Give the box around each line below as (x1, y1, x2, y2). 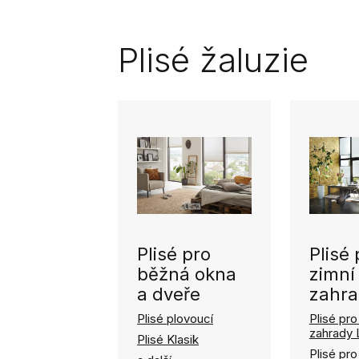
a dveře (137, 284, 200, 305)
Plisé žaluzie (118, 39, 309, 80)
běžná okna (137, 264, 236, 284)
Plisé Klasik (137, 332, 199, 347)
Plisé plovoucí (137, 311, 213, 326)
